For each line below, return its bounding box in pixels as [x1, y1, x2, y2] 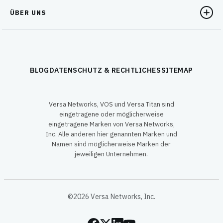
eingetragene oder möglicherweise [59, 110, 164, 118]
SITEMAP [161, 66, 193, 75]
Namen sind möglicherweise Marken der [52, 140, 171, 148]
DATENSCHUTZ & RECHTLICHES [49, 66, 161, 75]
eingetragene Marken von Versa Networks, [48, 120, 175, 128]
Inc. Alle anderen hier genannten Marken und [46, 130, 177, 138]
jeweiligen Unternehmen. [75, 150, 148, 158]
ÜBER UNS [10, 8, 47, 17]
